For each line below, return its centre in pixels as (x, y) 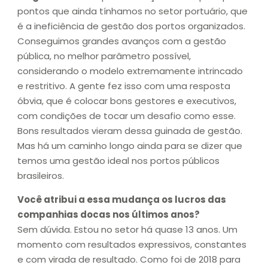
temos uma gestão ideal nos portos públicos (118, 161)
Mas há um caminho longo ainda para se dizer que (130, 146)
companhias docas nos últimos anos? (109, 214)
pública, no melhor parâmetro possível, (104, 56)
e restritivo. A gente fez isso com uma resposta (124, 86)
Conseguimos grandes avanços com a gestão (122, 41)
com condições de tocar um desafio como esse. (127, 116)
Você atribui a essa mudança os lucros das (122, 199)
